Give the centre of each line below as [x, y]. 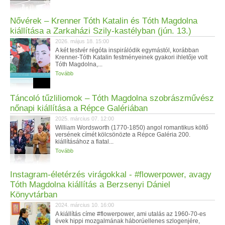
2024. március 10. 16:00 [85, 205]
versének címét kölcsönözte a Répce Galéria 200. [123, 135]
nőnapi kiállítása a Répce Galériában [79, 108]
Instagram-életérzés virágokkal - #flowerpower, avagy [111, 175]
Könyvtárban [34, 195]
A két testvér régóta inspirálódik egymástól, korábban [127, 50]
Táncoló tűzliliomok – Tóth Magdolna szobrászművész [112, 98]
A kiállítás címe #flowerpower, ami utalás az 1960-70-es [131, 214]
